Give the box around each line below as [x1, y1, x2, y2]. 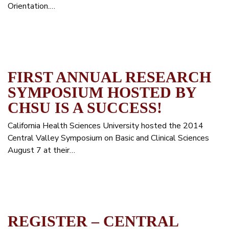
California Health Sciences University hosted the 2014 [8, 120, 203, 131]
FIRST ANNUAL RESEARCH [8, 68, 211, 85]
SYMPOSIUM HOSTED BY [8, 84, 196, 101]
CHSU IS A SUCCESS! [8, 99, 162, 116]
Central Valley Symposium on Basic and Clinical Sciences [8, 132, 209, 144]
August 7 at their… [8, 145, 75, 156]
